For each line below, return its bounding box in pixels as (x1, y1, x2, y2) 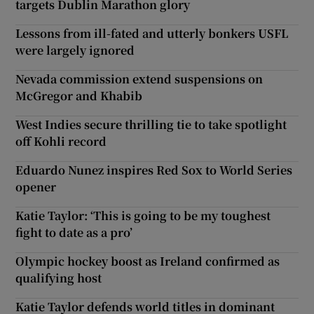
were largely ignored (15, 41, 135, 58)
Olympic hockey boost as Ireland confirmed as (15, 252, 280, 269)
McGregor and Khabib (15, 87, 143, 104)
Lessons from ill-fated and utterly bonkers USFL (15, 25, 289, 41)
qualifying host (15, 269, 102, 286)
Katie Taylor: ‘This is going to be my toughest (15, 207, 271, 224)
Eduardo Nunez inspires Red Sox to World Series (15, 161, 293, 178)
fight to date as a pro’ (15, 224, 133, 240)
